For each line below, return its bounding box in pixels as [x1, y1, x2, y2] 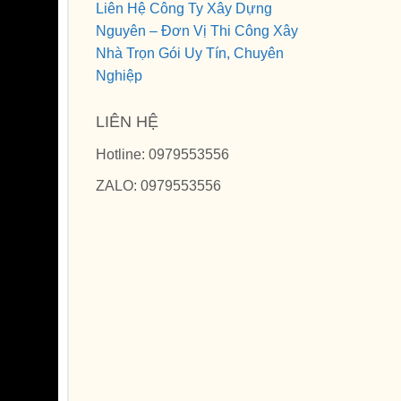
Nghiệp [96, 68, 142, 83]
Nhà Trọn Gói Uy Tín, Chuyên [96, 46, 284, 61]
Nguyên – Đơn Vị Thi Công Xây [96, 23, 298, 38]
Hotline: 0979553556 [96, 147, 229, 162]
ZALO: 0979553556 [96, 177, 221, 193]
